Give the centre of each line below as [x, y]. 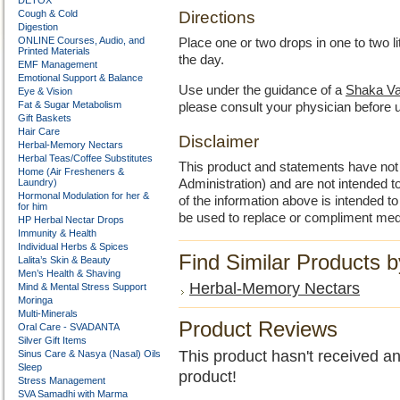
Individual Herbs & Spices [73, 246]
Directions [217, 17]
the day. [201, 60]
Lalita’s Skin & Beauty [64, 260]
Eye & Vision [45, 91]
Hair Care [39, 131]
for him [33, 206]
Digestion [38, 27]
